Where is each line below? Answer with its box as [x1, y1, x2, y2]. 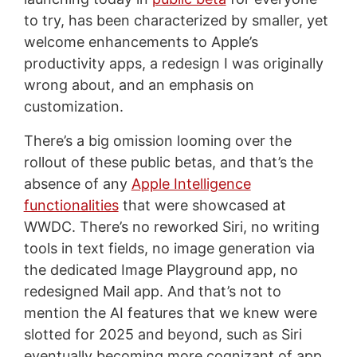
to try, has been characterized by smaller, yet [23, 11, 328, 29]
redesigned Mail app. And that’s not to [23, 282, 281, 300]
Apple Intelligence [131, 175, 251, 192]
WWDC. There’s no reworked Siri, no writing [23, 218, 320, 235]
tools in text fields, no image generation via [23, 239, 315, 257]
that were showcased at [118, 196, 286, 214]
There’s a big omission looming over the [23, 131, 292, 149]
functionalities [23, 196, 119, 214]
